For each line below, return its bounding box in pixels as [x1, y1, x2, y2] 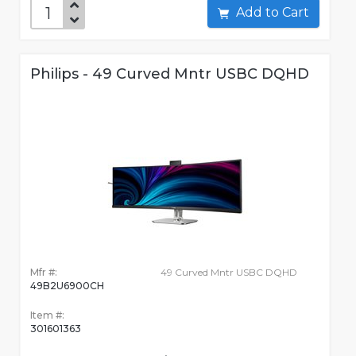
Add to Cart [282, 5, 309, 21]
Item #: [30, 309, 64, 322]
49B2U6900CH [30, 280, 104, 292]
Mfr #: [30, 266, 57, 279]
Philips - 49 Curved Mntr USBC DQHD [30, 65, 309, 83]
